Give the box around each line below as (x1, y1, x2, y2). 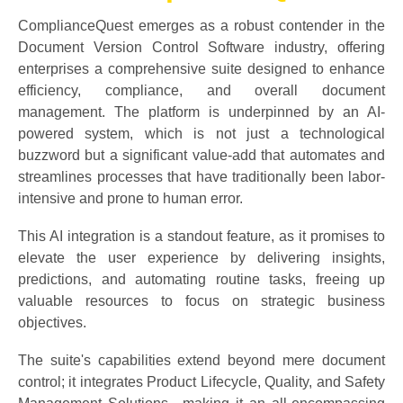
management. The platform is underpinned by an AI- (18, 104, 385, 120)
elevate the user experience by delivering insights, (18, 250, 385, 265)
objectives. (18, 315, 86, 330)
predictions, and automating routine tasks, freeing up (18, 272, 385, 287)
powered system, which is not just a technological (18, 126, 385, 141)
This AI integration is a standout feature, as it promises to (18, 228, 385, 244)
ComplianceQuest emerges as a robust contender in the (18, 18, 385, 33)
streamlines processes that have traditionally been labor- (18, 169, 385, 184)
